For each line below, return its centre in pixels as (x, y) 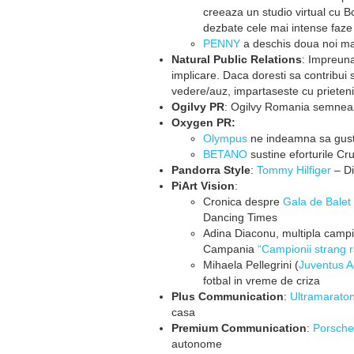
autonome (197, 344)
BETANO (225, 154)
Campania (230, 249)
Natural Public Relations (237, 59)
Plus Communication (228, 296)
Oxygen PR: (205, 122)
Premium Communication (239, 328)
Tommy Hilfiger (294, 170)
